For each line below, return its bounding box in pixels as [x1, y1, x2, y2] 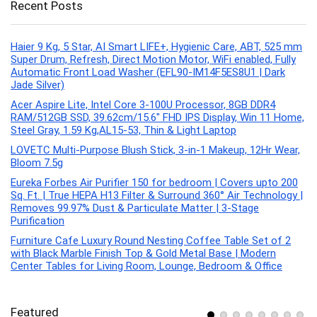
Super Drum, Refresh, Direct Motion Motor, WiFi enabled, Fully [11, 52, 296, 66]
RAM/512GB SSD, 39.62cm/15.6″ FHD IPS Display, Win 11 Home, [11, 110, 304, 124]
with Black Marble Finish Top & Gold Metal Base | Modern [11, 246, 276, 260]
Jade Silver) [11, 78, 64, 91]
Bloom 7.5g [11, 156, 63, 169]
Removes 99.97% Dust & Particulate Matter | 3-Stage [11, 201, 259, 214]
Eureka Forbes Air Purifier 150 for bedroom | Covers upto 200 [11, 175, 298, 189]
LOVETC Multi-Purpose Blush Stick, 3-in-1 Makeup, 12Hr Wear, [11, 143, 300, 156]
